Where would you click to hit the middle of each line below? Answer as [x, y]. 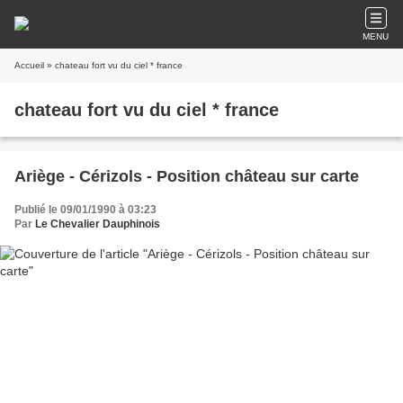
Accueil [29, 65]
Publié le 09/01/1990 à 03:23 [85, 210]
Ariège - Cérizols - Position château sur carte [187, 176]
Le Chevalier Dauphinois [98, 224]
